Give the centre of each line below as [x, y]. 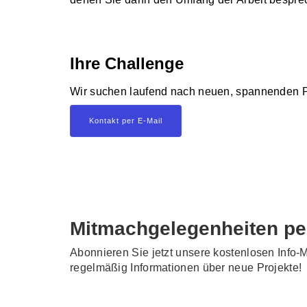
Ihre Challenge [127, 63]
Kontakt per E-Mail [126, 121]
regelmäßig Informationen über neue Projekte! [186, 268]
